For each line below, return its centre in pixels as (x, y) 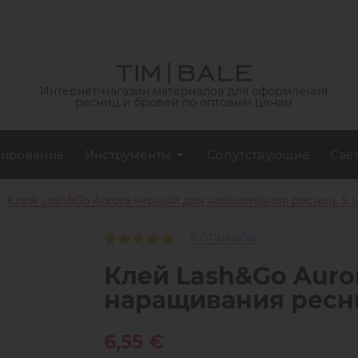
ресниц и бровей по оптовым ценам (184, 102)
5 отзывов (222, 237)
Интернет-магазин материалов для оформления (184, 91)
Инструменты (128, 154)
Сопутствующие (258, 154)
